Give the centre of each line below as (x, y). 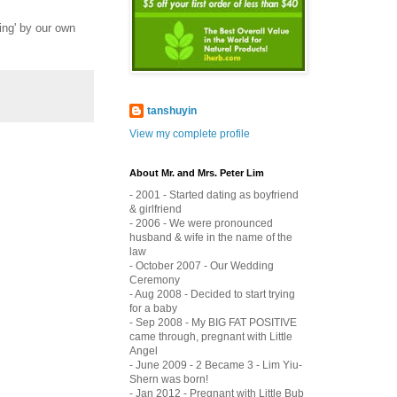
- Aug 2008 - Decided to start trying (212, 294)
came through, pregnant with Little (211, 336)
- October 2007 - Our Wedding (202, 265)
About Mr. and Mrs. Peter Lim (197, 172)
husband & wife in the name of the (211, 237)
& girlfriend (156, 209)
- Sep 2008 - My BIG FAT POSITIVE (213, 322)
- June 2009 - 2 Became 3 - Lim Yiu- (216, 365)
